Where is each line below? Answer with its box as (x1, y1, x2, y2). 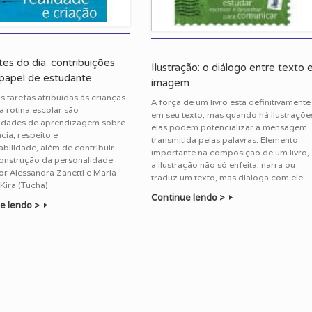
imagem (151, 76, 190, 89)
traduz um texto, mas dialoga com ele (151, 171, 304, 182)
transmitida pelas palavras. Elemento (151, 134, 299, 145)
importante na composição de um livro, (151, 146, 310, 157)
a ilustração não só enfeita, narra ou (151, 159, 296, 170)
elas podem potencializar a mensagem (151, 121, 308, 132)
